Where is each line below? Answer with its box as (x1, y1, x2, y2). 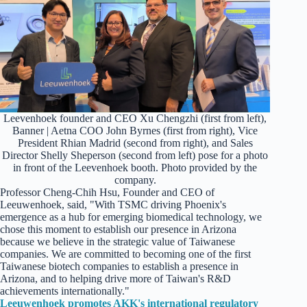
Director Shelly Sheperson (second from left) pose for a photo (2, 149, 269, 162)
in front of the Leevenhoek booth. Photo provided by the (13, 162, 258, 174)
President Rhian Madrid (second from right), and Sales (17, 137, 253, 149)
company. (114, 174, 156, 186)
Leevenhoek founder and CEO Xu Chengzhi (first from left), (3, 112, 267, 125)
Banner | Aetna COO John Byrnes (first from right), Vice (12, 125, 258, 137)
